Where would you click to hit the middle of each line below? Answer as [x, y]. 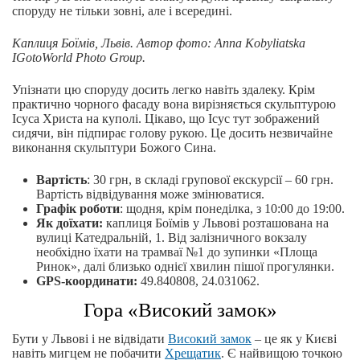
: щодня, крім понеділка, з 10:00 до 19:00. [232, 209]
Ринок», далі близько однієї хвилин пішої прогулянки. [185, 267]
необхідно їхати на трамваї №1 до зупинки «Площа [177, 252]
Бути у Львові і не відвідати [90, 339]
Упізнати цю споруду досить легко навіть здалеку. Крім [164, 90]
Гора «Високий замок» [180, 310]
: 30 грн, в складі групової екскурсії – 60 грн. [210, 180]
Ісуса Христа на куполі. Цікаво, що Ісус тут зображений [166, 119]
